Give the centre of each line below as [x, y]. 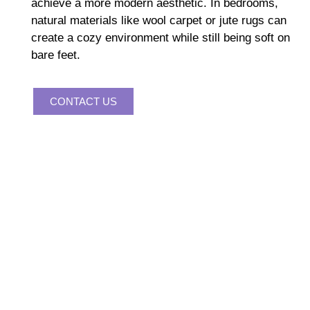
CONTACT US [83, 101]
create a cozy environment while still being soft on [161, 37]
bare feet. [56, 55]
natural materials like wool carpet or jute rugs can [159, 20]
